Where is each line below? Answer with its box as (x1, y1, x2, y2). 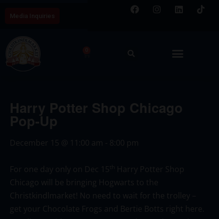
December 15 (10, 137, 59, 148)
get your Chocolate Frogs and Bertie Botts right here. (10, 203, 204, 214)
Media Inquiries (10, 12, 55, 20)
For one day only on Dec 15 (10, 163, 109, 175)
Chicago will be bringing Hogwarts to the (10, 176, 158, 188)
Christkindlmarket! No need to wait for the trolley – (10, 190, 196, 201)
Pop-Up (10, 110, 58, 130)
